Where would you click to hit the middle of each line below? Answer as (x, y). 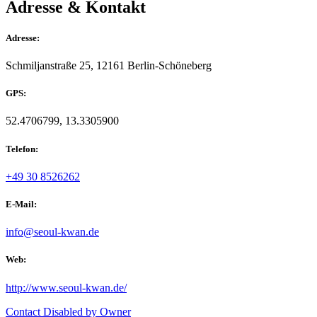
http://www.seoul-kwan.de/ (66, 287)
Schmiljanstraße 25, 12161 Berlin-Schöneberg (109, 66)
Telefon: (22, 149)
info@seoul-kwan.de (52, 232)
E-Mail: (21, 204)
